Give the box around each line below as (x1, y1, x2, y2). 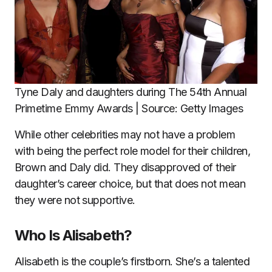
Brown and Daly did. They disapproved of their (15, 161, 236, 174)
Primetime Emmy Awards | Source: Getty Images (15, 102, 243, 115)
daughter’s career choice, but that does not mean (15, 177, 246, 191)
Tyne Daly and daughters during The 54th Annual (15, 86, 247, 99)
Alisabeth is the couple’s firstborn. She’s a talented (15, 255, 250, 268)
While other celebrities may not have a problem (15, 128, 236, 141)
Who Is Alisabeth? (15, 226, 132, 245)
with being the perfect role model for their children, (15, 144, 251, 158)
